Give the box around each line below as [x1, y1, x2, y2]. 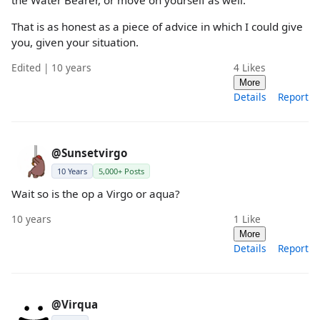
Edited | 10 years [11, 60, 91, 74]
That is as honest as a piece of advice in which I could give [11, 19, 303, 34]
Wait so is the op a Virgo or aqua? [11, 186, 180, 201]
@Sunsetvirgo [51, 145, 127, 160]
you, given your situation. [11, 34, 139, 49]
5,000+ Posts [99, 165, 144, 176]
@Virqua [51, 297, 98, 312]
